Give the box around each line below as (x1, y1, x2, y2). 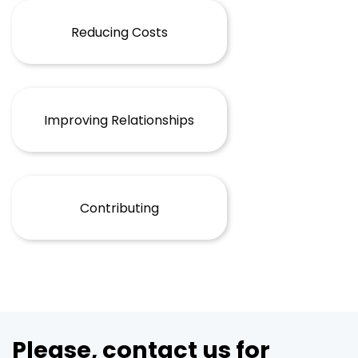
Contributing (79, 198, 159, 217)
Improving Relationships (44, 110, 195, 129)
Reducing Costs (70, 22, 168, 42)
